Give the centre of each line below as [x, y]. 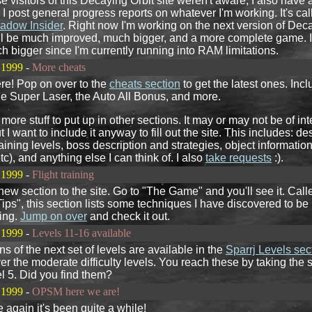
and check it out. [128, 216]
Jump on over [54, 216]
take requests [239, 158]
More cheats [59, 67]
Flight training [63, 174]
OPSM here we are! [76, 291]
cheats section [145, 84]
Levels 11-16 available [81, 233]
